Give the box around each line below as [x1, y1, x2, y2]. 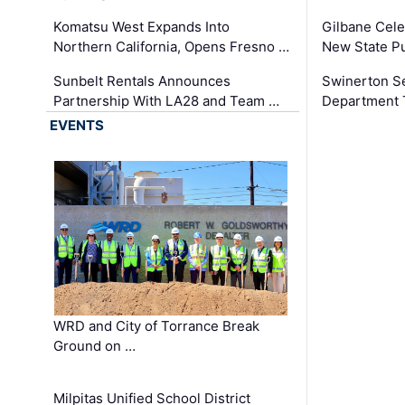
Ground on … [53, 337, 137, 355]
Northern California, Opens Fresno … [53, 38, 290, 56]
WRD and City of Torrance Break [53, 317, 260, 335]
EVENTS [50, 117, 105, 135]
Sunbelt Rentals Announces [53, 72, 231, 90]
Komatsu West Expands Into [53, 18, 231, 36]
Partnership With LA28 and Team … [53, 92, 280, 110]
